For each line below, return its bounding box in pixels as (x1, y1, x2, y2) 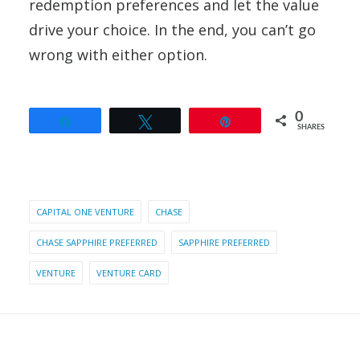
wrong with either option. (29, 45, 207, 65)
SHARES (297, 124, 325, 132)
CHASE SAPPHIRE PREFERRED (36, 236, 157, 249)
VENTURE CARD (96, 267, 162, 280)
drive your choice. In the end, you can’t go (29, 20, 316, 40)
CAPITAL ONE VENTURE (36, 206, 134, 219)
